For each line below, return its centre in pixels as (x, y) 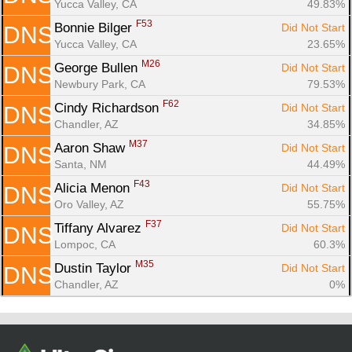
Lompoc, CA (85, 244)
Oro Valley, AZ (89, 204)
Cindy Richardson (108, 108)
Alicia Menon (94, 188)
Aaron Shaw (92, 148)
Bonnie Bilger (95, 27)
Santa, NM (81, 164)
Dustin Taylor (95, 268)
